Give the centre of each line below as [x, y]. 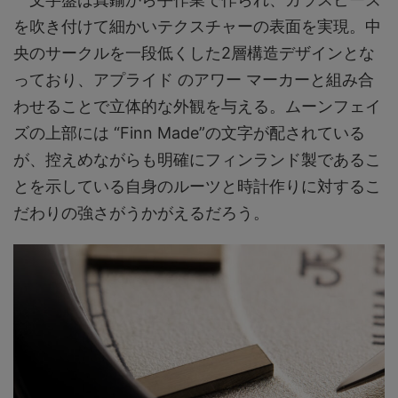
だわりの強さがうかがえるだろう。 [141, 213]
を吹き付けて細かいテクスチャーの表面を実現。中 [197, 27]
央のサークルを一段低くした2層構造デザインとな [194, 53]
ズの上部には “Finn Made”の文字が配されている [189, 133]
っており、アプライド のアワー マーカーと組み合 [194, 80]
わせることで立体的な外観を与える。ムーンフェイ [197, 107]
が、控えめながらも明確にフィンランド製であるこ [197, 160]
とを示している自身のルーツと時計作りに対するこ [197, 187]
